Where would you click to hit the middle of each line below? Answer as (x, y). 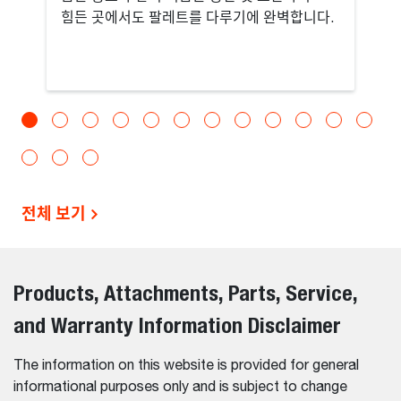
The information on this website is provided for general (186, 366)
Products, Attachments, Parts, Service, (185, 292)
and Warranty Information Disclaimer (177, 324)
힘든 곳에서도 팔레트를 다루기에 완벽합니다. (198, 18)
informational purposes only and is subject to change (180, 387)
